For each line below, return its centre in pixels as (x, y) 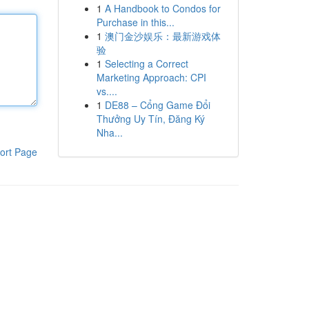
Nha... (109, 132)
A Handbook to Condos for (162, 8)
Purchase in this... (135, 22)
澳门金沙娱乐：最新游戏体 (162, 36)
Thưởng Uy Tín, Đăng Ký (150, 119)
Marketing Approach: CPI (151, 77)
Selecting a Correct (146, 63)
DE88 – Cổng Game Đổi (157, 105)
